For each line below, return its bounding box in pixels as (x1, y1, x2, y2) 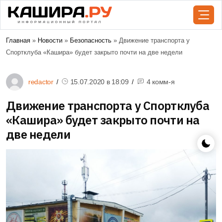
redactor (28, 78, 54, 86)
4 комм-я (146, 78, 175, 86)
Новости (38, 37, 62, 44)
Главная (6, 37, 30, 44)
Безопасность (70, 37, 111, 44)
